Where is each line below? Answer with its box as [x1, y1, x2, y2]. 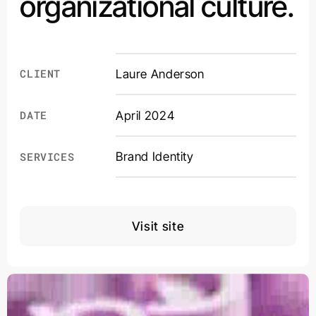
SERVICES [20, 149, 75, 164]
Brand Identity [116, 149, 194, 164]
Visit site [131, 218, 185, 233]
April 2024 [116, 107, 175, 123]
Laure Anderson [116, 66, 205, 82]
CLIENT [20, 66, 61, 81]
